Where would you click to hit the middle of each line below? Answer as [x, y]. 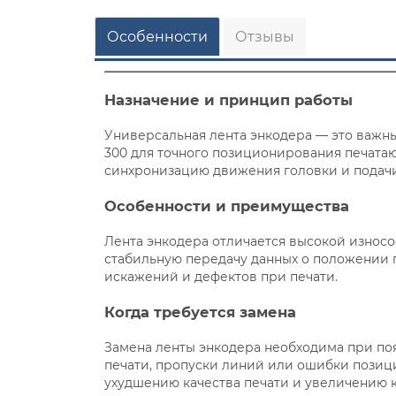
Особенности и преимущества [227, 206]
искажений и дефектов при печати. [221, 276]
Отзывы [264, 37]
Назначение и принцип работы [229, 99]
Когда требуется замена [201, 312]
